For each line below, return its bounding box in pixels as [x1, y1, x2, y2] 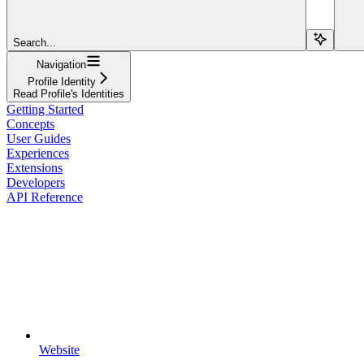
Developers [6, 175, 65, 189]
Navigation [37, 58, 86, 71]
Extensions [6, 160, 63, 175]
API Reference [6, 189, 83, 204]
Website [39, 342, 80, 357]
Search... [13, 36, 56, 49]
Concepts [6, 116, 54, 131]
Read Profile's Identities [13, 87, 124, 100]
